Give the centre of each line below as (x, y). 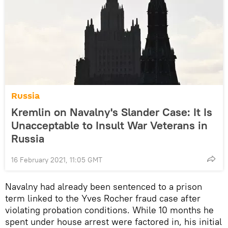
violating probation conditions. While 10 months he (109, 210)
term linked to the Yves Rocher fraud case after (103, 198)
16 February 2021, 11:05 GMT (57, 160)
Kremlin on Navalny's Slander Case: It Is (112, 112)
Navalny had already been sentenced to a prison (104, 186)
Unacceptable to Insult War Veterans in (109, 125)
